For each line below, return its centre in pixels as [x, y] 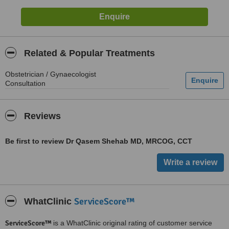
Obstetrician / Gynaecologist [51, 74]
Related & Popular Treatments [88, 53]
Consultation [25, 83]
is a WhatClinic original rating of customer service [133, 223]
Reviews [41, 116]
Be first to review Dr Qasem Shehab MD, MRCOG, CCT [99, 141]
